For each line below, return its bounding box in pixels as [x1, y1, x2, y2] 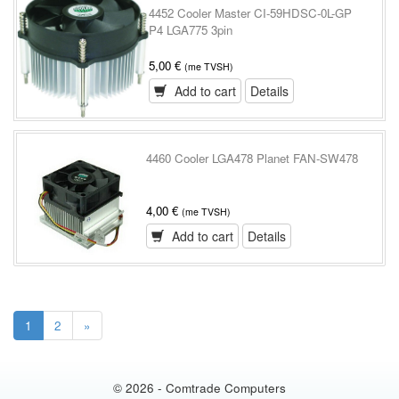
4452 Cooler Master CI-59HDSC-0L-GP [149, 4, 353, 21]
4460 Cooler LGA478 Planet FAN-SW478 [146, 149, 358, 167]
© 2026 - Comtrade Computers [113, 379, 286, 396]
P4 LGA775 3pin [149, 20, 233, 38]
